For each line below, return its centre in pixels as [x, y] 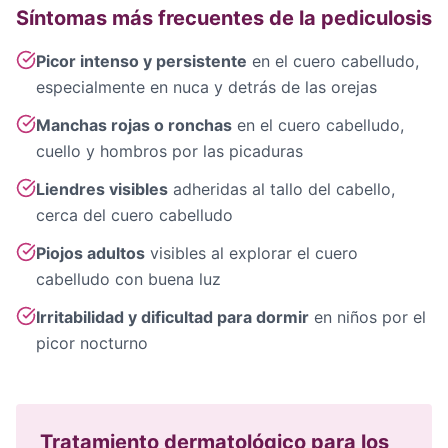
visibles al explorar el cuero [251, 253]
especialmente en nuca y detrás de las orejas [206, 87]
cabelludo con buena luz [128, 279]
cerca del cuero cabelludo [134, 215]
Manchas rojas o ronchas [134, 125]
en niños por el [367, 317]
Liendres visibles [102, 189]
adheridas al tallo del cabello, [281, 189]
